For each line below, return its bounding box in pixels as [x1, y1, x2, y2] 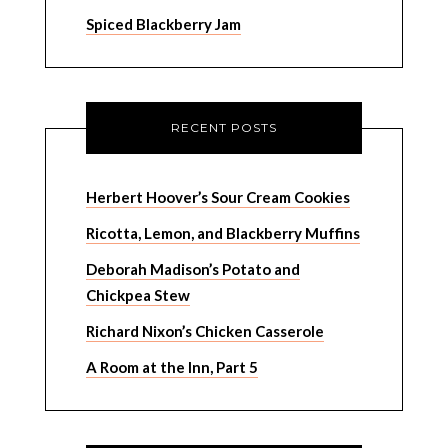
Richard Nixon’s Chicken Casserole [85, 322, 324, 340]
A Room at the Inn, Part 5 [85, 358, 258, 376]
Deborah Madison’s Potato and [85, 260, 300, 278]
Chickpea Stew [85, 286, 190, 304]
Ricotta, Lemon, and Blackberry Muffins [85, 224, 360, 242]
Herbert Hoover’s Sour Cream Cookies [85, 188, 350, 206]
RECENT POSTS [171, 120, 277, 135]
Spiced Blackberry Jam [85, 15, 241, 33]
